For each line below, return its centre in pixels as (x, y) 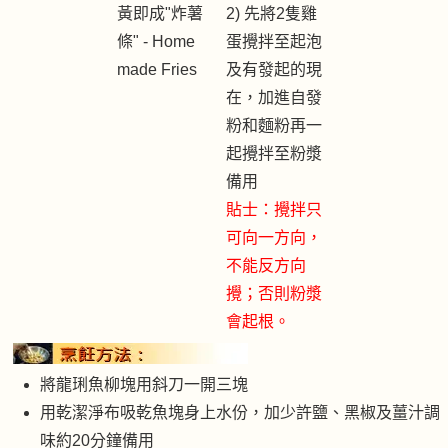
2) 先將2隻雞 (271, 14)
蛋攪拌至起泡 (274, 42)
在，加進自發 (274, 98)
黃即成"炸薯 (160, 14)
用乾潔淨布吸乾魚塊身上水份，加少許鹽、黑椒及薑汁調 (240, 413)
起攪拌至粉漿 (274, 154)
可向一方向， (274, 238)
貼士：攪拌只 (274, 210)
